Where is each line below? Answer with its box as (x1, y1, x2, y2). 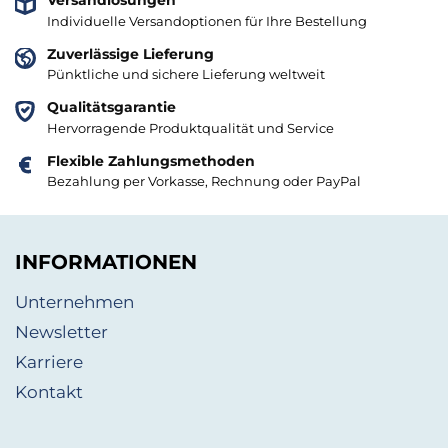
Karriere (15, 351, 83, 372)
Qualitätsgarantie (47, 98, 176, 117)
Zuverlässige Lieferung (47, 44, 214, 63)
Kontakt (15, 381, 83, 402)
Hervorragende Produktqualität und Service (47, 119, 334, 136)
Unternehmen (15, 291, 134, 312)
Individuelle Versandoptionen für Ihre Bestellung (47, 12, 367, 29)
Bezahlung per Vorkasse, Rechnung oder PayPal (47, 172, 361, 189)
